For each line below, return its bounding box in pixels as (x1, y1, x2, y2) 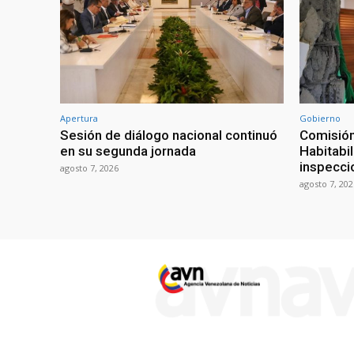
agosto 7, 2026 (60, 161, 119, 174)
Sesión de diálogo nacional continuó (60, 126, 277, 143)
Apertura (60, 111, 98, 124)
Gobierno (299, 111, 341, 124)
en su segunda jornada (60, 142, 196, 159)
